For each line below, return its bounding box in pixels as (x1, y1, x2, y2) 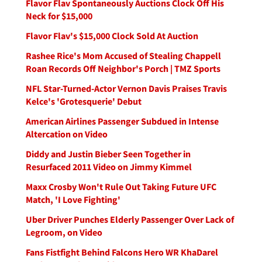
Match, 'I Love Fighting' (26, 194, 120, 205)
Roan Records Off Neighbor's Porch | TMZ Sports (26, 63, 220, 74)
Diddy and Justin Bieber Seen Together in (26, 148, 191, 160)
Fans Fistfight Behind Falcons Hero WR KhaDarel (26, 246, 218, 258)
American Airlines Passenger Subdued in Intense (26, 115, 219, 127)
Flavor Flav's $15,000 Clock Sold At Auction (26, 30, 198, 42)
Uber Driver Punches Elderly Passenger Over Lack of (26, 213, 234, 225)
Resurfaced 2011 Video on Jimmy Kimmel (26, 161, 192, 173)
